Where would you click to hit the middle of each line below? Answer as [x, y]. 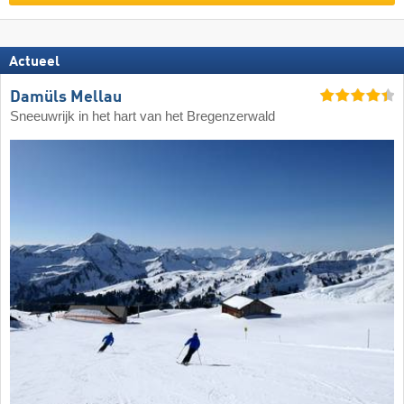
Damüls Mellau [66, 98]
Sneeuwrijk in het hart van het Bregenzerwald [142, 117]
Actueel [34, 62]
